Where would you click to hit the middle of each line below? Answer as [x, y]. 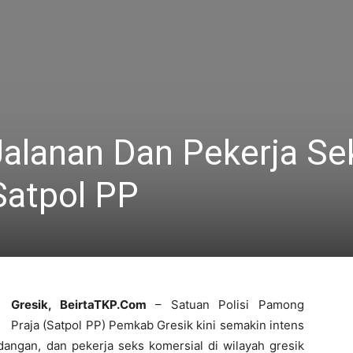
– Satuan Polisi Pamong [225, 305]
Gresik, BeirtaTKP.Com [79, 305]
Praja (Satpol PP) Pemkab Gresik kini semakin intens [158, 325]
